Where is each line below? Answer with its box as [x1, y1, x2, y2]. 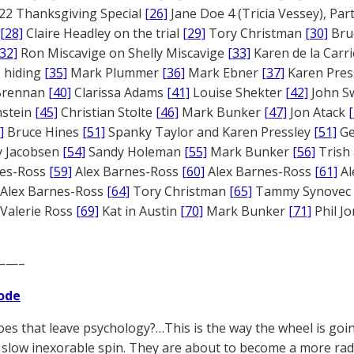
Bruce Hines [4, 123, 82, 141]
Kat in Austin [99, 202, 180, 220]
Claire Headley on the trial [23, 24, 183, 42]
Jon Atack [287, 104, 348, 121]
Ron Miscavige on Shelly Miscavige [17, 44, 228, 62]
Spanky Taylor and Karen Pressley [105, 123, 314, 141]
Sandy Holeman [85, 143, 184, 160]
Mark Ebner [185, 64, 262, 81]
